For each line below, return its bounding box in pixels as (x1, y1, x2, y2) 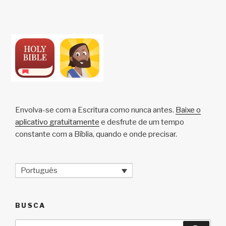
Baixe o (176, 105, 201, 115)
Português (21, 165, 58, 175)
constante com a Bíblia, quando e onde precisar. (15, 129, 177, 139)
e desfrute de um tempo (99, 117, 184, 127)
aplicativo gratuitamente (15, 117, 99, 127)
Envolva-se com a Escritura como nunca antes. (15, 105, 176, 115)
